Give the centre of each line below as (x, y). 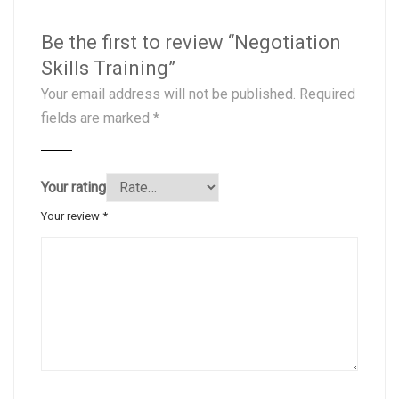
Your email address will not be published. (168, 94)
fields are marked (97, 118)
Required (326, 94)
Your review (72, 216)
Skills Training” (108, 68)
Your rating (73, 187)
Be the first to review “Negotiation (191, 42)
